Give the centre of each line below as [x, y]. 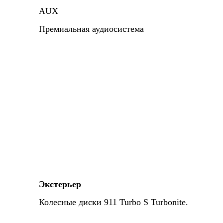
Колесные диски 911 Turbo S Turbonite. [113, 202]
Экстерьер [60, 184]
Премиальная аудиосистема [91, 29]
